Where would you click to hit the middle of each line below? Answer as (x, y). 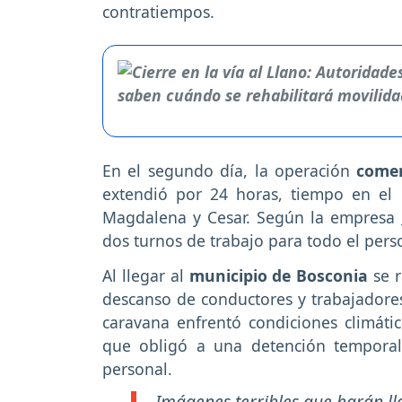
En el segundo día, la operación (230, 170)
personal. (137, 368)
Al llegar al (143, 275)
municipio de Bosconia (276, 275)
